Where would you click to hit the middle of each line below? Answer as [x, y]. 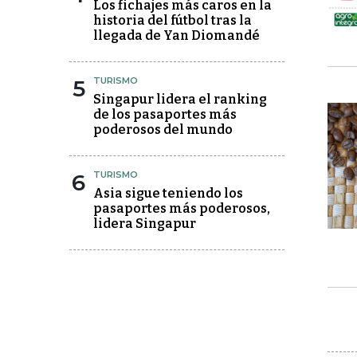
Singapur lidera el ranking [180, 99]
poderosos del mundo [163, 129]
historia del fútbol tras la [173, 20]
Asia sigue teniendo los [168, 193]
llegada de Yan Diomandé [177, 35]
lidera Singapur [145, 224]
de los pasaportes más [165, 114]
